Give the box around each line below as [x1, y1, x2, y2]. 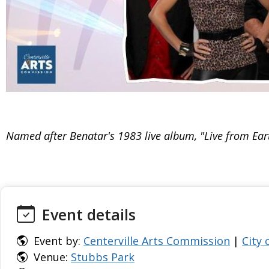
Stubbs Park [71, 250, 134, 264]
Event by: [31, 234, 83, 248]
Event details [38, 204, 136, 225]
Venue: [31, 250, 71, 264]
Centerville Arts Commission [83, 234, 230, 248]
